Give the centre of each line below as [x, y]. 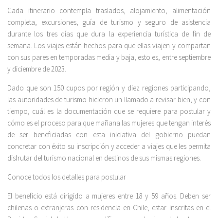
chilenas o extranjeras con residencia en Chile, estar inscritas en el [109, 208]
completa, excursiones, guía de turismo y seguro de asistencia [109, 22]
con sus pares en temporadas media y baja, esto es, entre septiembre [109, 57]
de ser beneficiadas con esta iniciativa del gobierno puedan [109, 135]
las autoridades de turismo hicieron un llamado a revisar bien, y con [109, 100]
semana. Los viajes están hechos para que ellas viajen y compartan [109, 46]
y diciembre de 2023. [37, 69]
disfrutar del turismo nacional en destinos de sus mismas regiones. [104, 158]
